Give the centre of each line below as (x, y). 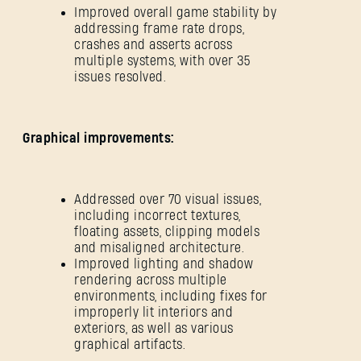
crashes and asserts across (153, 45)
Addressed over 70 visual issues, (168, 200)
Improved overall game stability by (175, 13)
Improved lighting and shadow (164, 264)
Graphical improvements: (100, 139)
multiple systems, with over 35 (162, 61)
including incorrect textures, (158, 216)
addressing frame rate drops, (159, 29)
